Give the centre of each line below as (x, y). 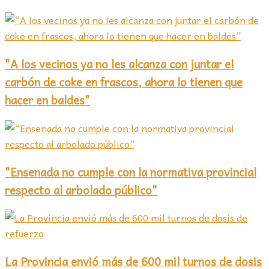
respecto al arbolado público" (81, 189)
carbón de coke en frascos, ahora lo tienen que (124, 82)
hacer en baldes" (47, 100)
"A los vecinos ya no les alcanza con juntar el (119, 64)
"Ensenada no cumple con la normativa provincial (131, 171)
